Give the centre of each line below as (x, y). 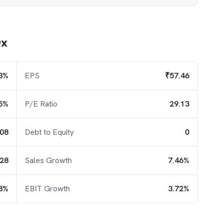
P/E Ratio (41, 104)
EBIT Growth (47, 189)
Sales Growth (48, 160)
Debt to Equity (49, 132)
